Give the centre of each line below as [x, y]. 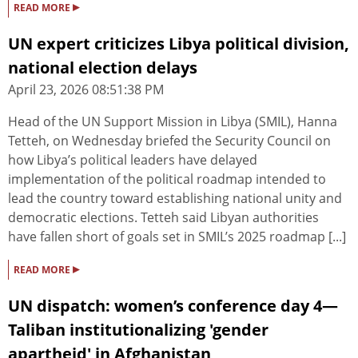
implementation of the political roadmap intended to [167, 179]
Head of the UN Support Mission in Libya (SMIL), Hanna [173, 122]
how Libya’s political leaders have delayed [133, 160]
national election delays [103, 68]
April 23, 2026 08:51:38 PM [86, 90]
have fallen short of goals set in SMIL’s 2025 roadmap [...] [177, 237]
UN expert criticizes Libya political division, [179, 44]
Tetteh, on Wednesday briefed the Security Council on [169, 141]
